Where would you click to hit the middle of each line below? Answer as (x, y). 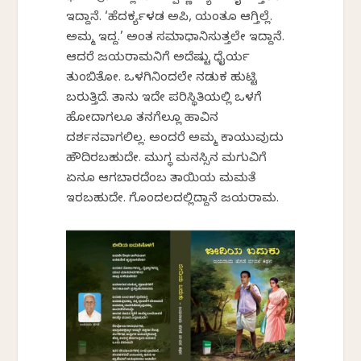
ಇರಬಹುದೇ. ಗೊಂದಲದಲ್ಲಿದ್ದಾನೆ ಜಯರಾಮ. (173, 200)
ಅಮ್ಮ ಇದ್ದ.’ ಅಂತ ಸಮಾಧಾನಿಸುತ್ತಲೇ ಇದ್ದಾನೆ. (176, 39)
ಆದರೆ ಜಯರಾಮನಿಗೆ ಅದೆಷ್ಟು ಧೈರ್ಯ (158, 59)
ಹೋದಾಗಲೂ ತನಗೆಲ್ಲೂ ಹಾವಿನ (143, 120)
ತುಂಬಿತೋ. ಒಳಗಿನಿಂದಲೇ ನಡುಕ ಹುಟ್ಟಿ (162, 79)
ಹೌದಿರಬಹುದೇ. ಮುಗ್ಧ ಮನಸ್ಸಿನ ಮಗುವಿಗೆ (167, 160)
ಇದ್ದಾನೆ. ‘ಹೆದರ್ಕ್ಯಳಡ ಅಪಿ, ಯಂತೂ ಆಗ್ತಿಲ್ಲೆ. (170, 19)
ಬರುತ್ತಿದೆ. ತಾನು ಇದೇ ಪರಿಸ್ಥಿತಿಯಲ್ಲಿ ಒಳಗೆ (164, 100)
